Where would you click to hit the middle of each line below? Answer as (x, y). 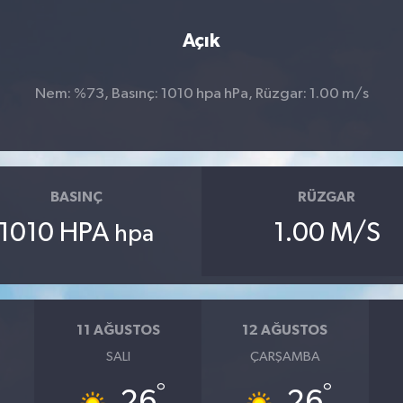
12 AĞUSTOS (285, 331)
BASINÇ (76, 197)
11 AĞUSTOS (118, 331)
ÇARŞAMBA (285, 356)
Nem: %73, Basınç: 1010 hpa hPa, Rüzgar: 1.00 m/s (201, 94)
